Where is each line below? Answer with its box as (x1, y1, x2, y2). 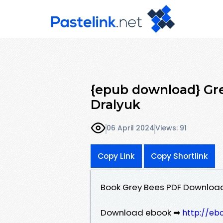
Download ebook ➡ (101, 206, 182, 219)
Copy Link (98, 150, 135, 161)
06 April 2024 (107, 123, 154, 133)
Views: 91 (155, 123, 187, 133)
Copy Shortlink (151, 150, 208, 161)
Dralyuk (91, 97, 140, 112)
